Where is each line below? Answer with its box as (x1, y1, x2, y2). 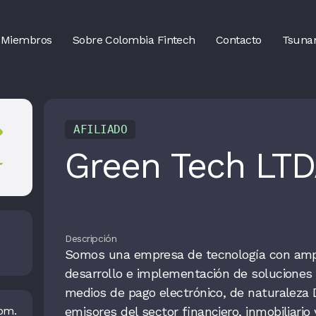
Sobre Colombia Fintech (72, 33, 195, 47)
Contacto (215, 33, 262, 47)
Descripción (64, 233, 117, 244)
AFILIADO (73, 123, 128, 136)
